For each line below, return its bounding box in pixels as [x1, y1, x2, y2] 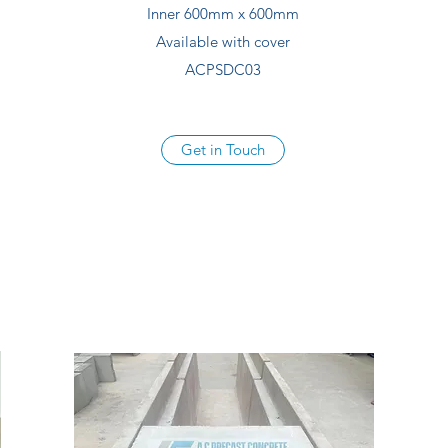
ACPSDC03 [184, 60, 261, 79]
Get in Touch [180, 140, 265, 159]
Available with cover [155, 32, 290, 51]
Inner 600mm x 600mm [146, 4, 299, 23]
